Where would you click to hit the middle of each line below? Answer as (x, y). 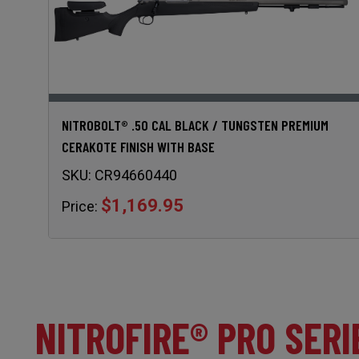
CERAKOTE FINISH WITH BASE (138, 146)
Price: (80, 206)
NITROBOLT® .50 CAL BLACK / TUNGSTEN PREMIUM (195, 125)
